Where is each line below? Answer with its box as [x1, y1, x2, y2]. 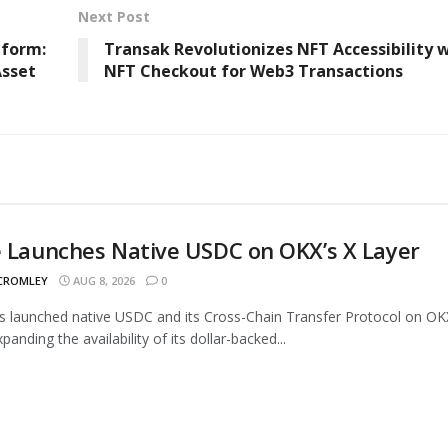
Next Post [77, 6, 150, 26]
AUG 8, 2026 [70, 272, 135, 288]
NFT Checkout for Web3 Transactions [103, 59, 403, 82]
